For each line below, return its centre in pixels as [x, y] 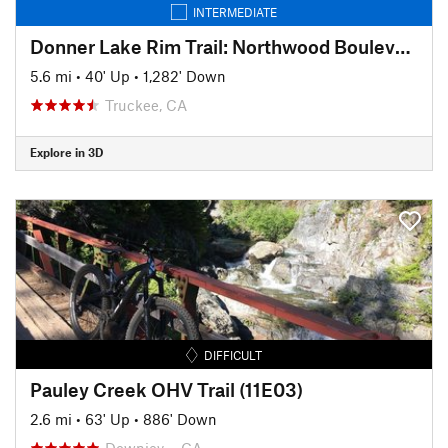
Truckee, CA [146, 104]
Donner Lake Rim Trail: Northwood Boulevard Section [403, 46]
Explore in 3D [66, 152]
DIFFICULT [233, 354]
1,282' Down [184, 75]
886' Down [180, 418]
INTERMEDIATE [235, 11]
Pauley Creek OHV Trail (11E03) [166, 389]
